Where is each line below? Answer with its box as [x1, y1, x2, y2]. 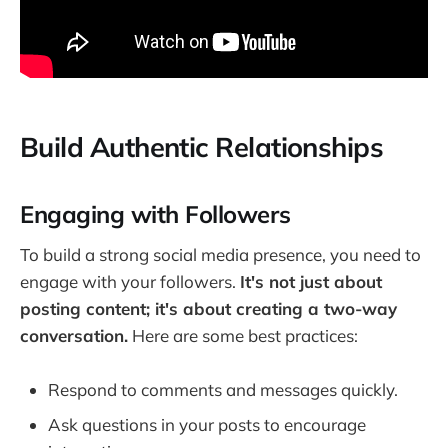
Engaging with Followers [20, 198, 291, 229]
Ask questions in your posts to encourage [48, 414, 366, 436]
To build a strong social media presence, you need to [20, 244, 421, 266]
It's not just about [240, 271, 382, 293]
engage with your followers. [20, 271, 240, 293]
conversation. [20, 325, 128, 347]
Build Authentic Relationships [20, 129, 384, 164]
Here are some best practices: [128, 325, 358, 347]
